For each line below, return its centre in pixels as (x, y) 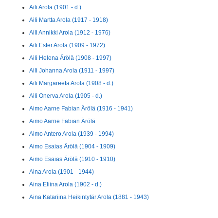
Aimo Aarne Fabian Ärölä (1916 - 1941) (81, 109)
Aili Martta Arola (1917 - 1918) (69, 20)
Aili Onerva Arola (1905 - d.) (66, 96)
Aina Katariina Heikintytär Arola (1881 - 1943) (89, 197)
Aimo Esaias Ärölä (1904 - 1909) (72, 146)
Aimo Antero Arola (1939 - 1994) (72, 134)
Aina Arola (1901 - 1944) (62, 172)
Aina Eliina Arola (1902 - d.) (65, 184)
